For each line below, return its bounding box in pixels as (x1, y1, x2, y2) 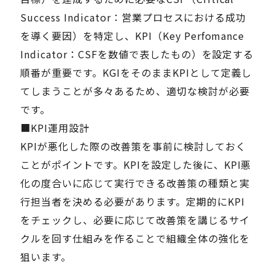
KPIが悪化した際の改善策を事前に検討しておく (20, 138, 246, 153)
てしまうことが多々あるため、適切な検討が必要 (20, 83, 250, 98)
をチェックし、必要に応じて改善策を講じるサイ (20, 212, 250, 227)
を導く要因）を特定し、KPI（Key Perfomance (20, 28, 245, 43)
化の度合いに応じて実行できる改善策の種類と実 (20, 175, 250, 190)
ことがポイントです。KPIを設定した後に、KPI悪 (20, 157, 252, 172)
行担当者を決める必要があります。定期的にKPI (20, 193, 245, 209)
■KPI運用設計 (20, 120, 90, 135)
